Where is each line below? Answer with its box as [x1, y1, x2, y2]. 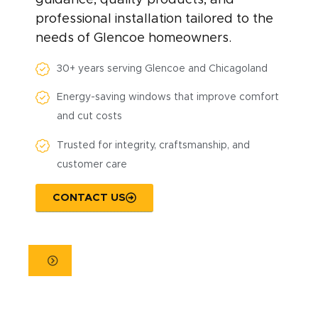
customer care [57, 159, 128, 170]
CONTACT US [53, 192, 126, 204]
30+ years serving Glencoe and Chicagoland [57, 63, 268, 74]
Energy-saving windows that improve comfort [57, 92, 280, 103]
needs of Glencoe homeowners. [35, 31, 232, 45]
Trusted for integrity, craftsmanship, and [57, 140, 251, 150]
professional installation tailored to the [35, 12, 274, 26]
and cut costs [57, 111, 123, 122]
